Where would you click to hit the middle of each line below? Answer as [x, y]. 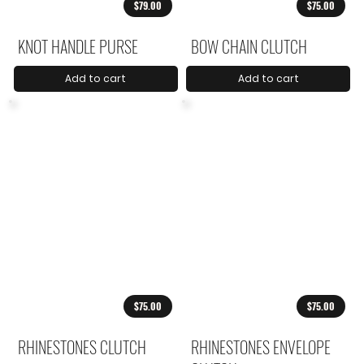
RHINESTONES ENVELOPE [260, 347]
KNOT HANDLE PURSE [78, 46]
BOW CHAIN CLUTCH [249, 46]
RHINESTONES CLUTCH [82, 347]
